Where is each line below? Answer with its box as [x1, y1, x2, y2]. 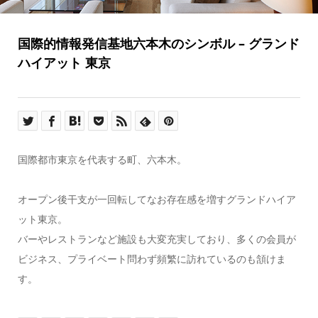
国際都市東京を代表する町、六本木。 [17, 154, 187, 166]
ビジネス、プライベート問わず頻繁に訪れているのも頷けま [17, 253, 286, 265]
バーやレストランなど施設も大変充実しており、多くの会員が [17, 234, 296, 246]
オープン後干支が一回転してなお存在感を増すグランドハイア [17, 194, 296, 206]
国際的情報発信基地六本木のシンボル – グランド [17, 35, 300, 53]
